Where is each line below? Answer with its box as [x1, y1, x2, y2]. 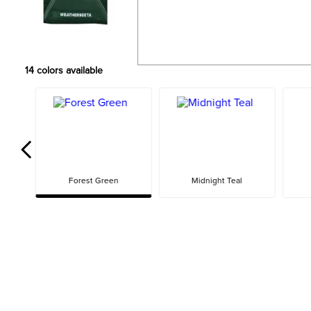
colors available [34, 65, 103, 76]
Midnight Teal [192, 176, 243, 185]
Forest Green [68, 176, 119, 185]
